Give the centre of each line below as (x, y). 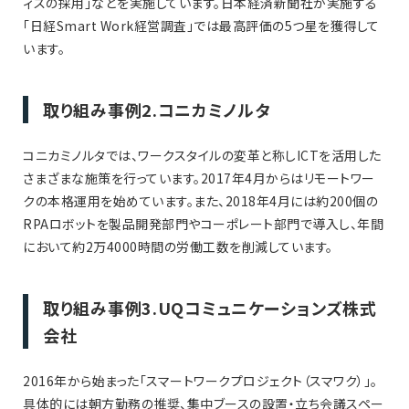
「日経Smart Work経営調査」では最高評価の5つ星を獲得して (201, 26)
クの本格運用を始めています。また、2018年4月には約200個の (200, 201)
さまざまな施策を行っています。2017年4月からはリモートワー (199, 178)
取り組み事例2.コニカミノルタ (157, 110)
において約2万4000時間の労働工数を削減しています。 (178, 247)
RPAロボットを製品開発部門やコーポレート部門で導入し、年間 (203, 224)
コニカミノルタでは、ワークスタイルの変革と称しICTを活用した (202, 156)
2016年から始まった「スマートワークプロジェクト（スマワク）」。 (200, 381)
